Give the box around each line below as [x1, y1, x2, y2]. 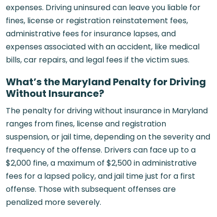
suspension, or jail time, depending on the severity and [6, 131, 210, 142]
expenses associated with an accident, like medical [6, 41, 200, 52]
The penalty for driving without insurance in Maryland [6, 105, 208, 116]
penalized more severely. [6, 197, 101, 208]
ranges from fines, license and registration [6, 118, 166, 129]
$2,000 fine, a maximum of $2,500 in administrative [6, 157, 197, 169]
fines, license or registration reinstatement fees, [6, 15, 188, 26]
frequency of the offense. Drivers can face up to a [6, 144, 196, 155]
